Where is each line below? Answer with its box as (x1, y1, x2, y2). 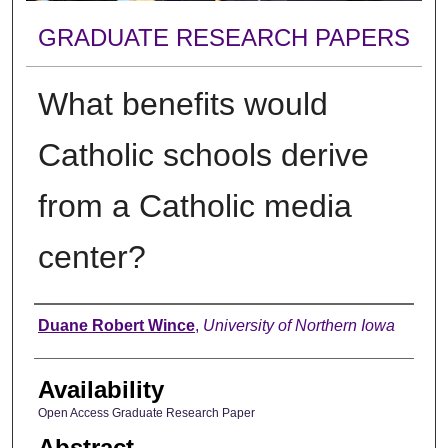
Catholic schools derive (37, 136, 369, 173)
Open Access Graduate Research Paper (37, 405, 255, 420)
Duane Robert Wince (37, 316, 195, 334)
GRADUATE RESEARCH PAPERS (37, 24, 410, 52)
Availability (37, 375, 164, 403)
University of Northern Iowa (202, 316, 395, 334)
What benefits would (37, 85, 328, 122)
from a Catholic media (37, 187, 352, 224)
